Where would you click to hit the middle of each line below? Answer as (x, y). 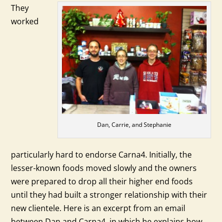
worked (25, 22)
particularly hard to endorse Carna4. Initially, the (102, 155)
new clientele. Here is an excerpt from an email (98, 208)
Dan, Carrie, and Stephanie (134, 125)
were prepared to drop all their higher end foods (102, 182)
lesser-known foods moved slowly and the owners (104, 168)
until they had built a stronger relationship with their (109, 195)
